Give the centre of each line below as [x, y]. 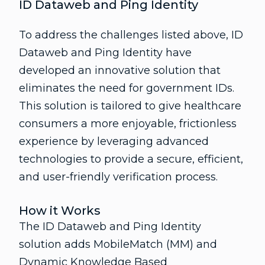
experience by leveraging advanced [114, 141]
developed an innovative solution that [120, 70]
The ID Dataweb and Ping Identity [110, 227]
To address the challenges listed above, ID [131, 35]
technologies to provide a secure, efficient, [131, 159]
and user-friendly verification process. [118, 177]
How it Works [60, 211]
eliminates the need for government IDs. [127, 88]
